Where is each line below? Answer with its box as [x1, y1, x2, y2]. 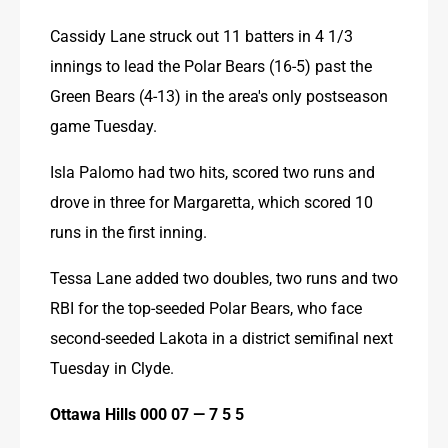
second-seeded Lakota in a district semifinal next [50, 326, 393, 348]
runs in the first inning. [50, 220, 207, 242]
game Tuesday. [50, 114, 157, 136]
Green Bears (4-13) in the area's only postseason [50, 84, 388, 106]
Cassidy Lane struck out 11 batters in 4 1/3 [50, 24, 353, 46]
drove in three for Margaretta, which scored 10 [50, 190, 373, 212]
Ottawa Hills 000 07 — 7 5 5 [50, 402, 244, 424]
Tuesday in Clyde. [50, 356, 174, 378]
